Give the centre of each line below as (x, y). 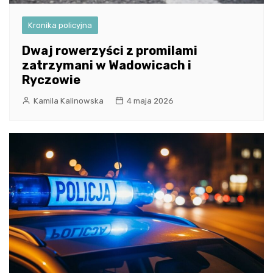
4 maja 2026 (150, 101)
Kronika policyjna (60, 25)
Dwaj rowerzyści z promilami (110, 50)
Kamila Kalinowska (69, 101)
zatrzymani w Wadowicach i (107, 65)
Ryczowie (51, 80)
